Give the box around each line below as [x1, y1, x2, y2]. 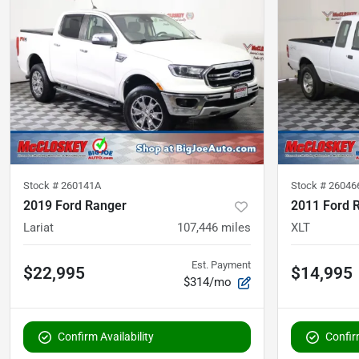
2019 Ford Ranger [23, 198, 127, 214]
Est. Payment [192, 259, 251, 272]
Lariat [23, 220, 54, 236]
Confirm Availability [58, 330, 154, 344]
